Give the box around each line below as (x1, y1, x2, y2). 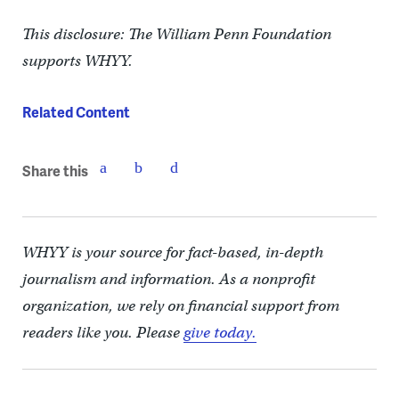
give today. (183, 323, 256, 342)
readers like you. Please (21, 323, 183, 342)
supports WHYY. (21, 52, 133, 70)
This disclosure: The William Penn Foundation (21, 25, 331, 44)
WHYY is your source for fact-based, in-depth (21, 243, 323, 262)
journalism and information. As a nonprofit (21, 270, 315, 289)
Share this (21, 159, 88, 181)
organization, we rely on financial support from (21, 297, 339, 315)
